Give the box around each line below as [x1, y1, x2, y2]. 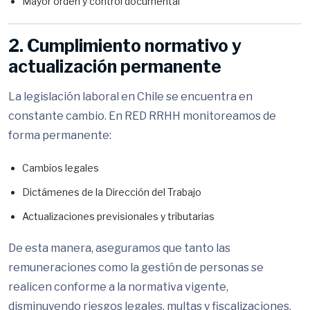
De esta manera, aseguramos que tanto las [8, 241, 230, 255]
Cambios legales [22, 162, 99, 174]
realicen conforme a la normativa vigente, [8, 280, 228, 293]
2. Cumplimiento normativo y [8, 35, 241, 56]
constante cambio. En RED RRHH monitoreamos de [8, 109, 276, 122]
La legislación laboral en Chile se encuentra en [8, 90, 253, 103]
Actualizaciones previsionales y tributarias [22, 210, 215, 222]
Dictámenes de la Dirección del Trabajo [22, 186, 201, 198]
